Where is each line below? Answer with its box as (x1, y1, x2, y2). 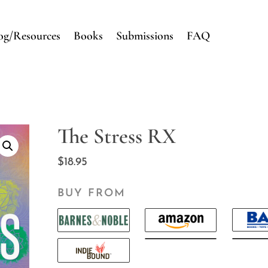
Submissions (116, 29, 174, 43)
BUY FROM (57, 188, 126, 200)
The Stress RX (57, 123, 176, 149)
